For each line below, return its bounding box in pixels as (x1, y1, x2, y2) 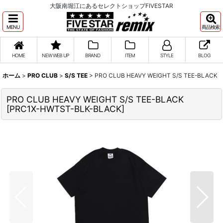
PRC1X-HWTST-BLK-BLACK (9, 104, 121, 114)
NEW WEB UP (42, 52, 69, 58)
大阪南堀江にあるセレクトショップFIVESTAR (50, 2, 173, 9)
